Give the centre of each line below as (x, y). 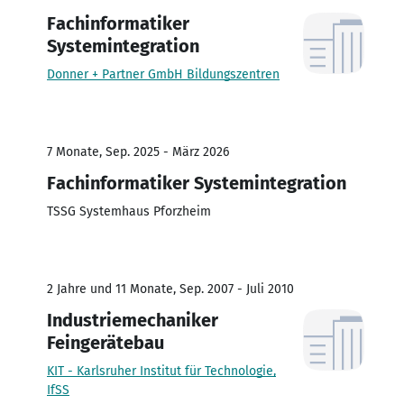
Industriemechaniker (133, 320)
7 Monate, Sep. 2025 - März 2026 (138, 151)
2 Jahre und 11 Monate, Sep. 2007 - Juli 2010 (170, 289)
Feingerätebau (106, 342)
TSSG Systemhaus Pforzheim (129, 211)
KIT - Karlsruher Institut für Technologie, (161, 371)
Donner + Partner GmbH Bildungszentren (163, 74)
